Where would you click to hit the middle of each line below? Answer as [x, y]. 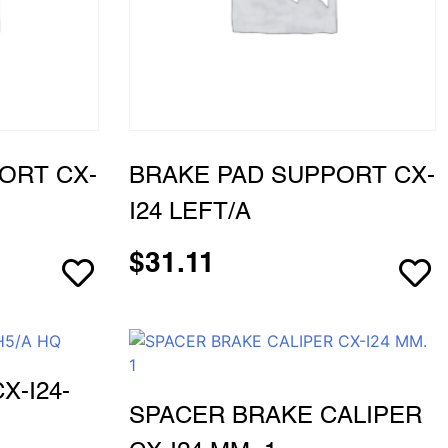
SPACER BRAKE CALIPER [275, 416]
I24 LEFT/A [189, 212]
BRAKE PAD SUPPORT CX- [281, 176]
